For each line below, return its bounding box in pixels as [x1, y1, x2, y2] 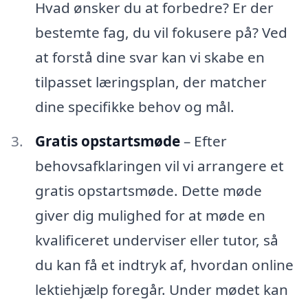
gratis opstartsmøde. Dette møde [34, 181, 262, 201]
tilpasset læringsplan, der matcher [34, 72, 267, 92]
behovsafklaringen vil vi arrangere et [34, 156, 284, 176]
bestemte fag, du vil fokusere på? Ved [34, 23, 287, 43]
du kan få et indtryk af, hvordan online [34, 255, 294, 275]
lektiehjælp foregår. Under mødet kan [34, 280, 288, 300]
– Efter [179, 131, 227, 151]
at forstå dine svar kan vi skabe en [34, 47, 265, 67]
